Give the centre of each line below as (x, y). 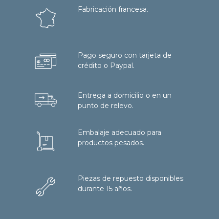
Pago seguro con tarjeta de (125, 55)
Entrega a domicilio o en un (125, 95)
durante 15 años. (105, 188)
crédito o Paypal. (106, 65)
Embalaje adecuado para (120, 133)
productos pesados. (111, 143)
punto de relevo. (106, 105)
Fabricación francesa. (113, 9)
